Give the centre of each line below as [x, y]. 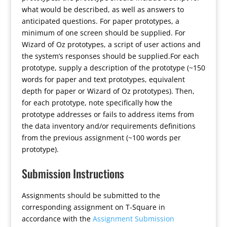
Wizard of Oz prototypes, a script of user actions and [111, 44]
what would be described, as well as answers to [103, 9]
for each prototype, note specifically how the [97, 103]
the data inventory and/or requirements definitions [108, 126]
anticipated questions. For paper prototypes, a [100, 21]
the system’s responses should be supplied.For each [110, 56]
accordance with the [57, 219]
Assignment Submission [133, 219]
